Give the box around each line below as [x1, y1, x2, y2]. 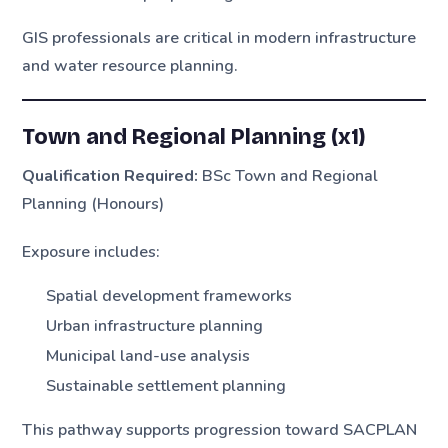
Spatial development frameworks [46, 284, 293, 307]
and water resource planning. [22, 55, 239, 78]
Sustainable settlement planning [46, 374, 287, 397]
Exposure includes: [22, 240, 161, 263]
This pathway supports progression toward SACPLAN [22, 419, 418, 442]
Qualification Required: [22, 165, 199, 188]
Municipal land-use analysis [46, 344, 251, 367]
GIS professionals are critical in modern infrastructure [22, 27, 417, 50]
